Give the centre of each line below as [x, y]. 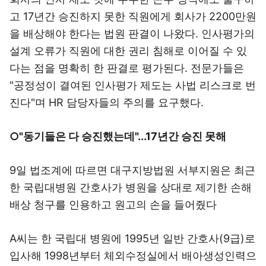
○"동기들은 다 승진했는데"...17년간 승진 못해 [119, 136]
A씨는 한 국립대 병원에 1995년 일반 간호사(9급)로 [132, 238]
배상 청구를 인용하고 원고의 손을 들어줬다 [113, 205]
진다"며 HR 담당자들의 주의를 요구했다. [108, 102]
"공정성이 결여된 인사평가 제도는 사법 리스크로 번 [133, 85]
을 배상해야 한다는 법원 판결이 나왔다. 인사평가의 [132, 34]
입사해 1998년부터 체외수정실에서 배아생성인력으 [133, 256]
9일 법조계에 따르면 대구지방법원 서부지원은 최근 [132, 170]
